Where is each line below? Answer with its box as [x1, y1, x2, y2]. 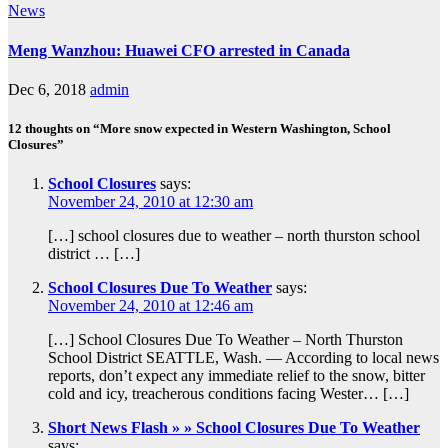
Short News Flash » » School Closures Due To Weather [48, 419, 420, 437]
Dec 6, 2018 [8, 80, 86, 98]
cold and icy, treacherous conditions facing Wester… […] [48, 385, 409, 403]
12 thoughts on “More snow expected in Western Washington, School [8, 120, 391, 136]
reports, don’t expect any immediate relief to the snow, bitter [48, 367, 425, 385]
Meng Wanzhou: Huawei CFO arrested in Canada [8, 41, 350, 59]
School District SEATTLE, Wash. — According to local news [48, 349, 439, 367]
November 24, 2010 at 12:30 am [48, 193, 253, 211]
